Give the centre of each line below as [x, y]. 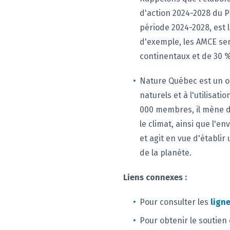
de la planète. [166, 153]
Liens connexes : [155, 177]
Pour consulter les [175, 202]
